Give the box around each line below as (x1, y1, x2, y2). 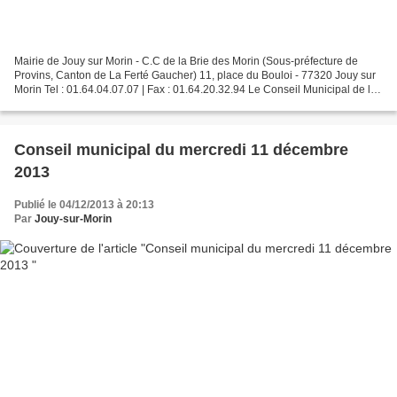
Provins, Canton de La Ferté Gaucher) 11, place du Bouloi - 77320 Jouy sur (14, 68, 376, 82)
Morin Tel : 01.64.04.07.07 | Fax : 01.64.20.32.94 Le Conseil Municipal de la (14, 82, 377, 96)
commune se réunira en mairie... (14, 97, 169, 110)
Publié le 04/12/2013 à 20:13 (14, 198, 154, 211)
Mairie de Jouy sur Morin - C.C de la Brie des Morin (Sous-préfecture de (14, 54, 358, 67)
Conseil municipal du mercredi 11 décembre (14, 140, 348, 159)
